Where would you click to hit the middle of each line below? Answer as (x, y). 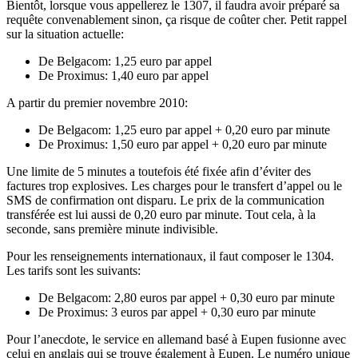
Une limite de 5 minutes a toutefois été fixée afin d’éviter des (159, 172)
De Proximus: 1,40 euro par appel (123, 76)
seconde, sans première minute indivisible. (112, 229)
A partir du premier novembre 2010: (97, 103)
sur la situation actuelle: (65, 34)
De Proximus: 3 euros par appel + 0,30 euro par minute (177, 312)
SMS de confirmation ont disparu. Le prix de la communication (165, 201)
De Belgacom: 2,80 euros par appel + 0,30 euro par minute (187, 298)
